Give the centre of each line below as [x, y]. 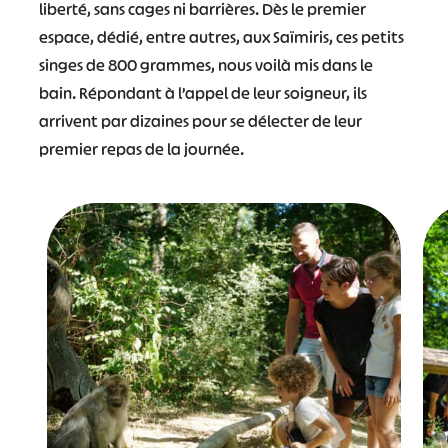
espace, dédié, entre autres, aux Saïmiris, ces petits [221, 37]
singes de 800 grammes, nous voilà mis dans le [205, 65]
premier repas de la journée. [141, 149]
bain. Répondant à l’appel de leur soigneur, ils [202, 93]
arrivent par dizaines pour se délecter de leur [200, 121]
